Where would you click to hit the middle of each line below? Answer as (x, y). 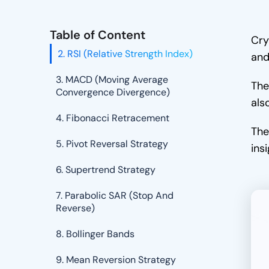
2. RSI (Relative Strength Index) (125, 54)
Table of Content (98, 35)
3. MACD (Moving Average (112, 80)
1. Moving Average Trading (112, 28)
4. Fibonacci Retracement (113, 118)
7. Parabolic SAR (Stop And (115, 195)
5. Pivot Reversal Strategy (112, 144)
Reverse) (76, 208)
